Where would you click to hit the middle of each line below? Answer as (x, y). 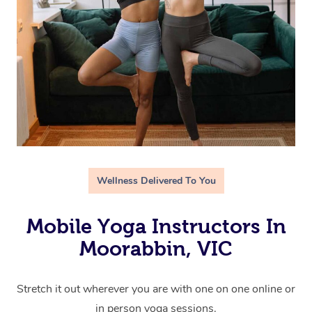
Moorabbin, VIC (156, 249)
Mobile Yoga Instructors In (156, 227)
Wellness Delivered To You (156, 181)
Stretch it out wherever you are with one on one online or (156, 289)
